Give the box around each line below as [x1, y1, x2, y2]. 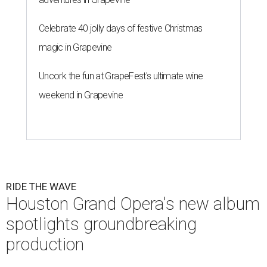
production [6, 234, 84, 254]
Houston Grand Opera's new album [6, 193, 260, 214]
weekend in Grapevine [39, 89, 123, 101]
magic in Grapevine [39, 41, 112, 53]
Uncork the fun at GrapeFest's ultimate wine [39, 70, 203, 82]
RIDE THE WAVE [6, 180, 76, 193]
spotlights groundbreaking [6, 213, 197, 234]
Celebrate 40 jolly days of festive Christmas [39, 22, 203, 34]
